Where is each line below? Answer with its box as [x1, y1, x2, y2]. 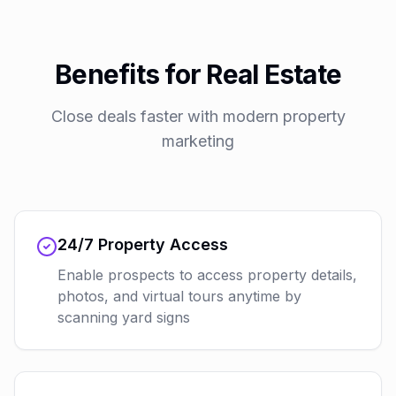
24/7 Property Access [57, 235, 228, 254]
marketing [162, 132, 234, 150]
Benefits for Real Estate [55, 58, 341, 90]
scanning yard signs [57, 308, 190, 326]
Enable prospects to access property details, [57, 266, 357, 284]
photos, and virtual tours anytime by [57, 287, 301, 305]
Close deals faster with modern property [50, 107, 346, 126]
